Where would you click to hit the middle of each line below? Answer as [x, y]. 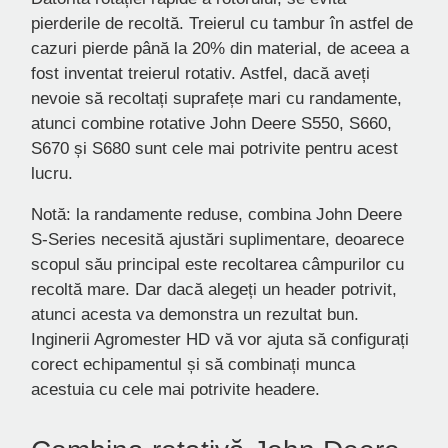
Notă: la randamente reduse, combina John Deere [216, 215]
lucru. [52, 174]
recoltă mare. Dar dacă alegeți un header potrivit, [214, 290]
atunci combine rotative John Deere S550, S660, [211, 124]
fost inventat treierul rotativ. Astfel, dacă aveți [200, 74]
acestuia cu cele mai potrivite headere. [175, 390]
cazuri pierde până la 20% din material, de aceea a [220, 49]
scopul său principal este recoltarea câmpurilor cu [217, 265]
